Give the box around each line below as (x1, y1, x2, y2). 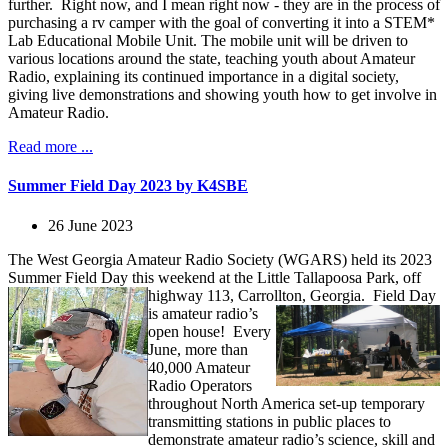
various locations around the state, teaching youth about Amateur (8, 50, 415, 68)
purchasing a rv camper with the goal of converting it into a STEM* (8, 14, 435, 32)
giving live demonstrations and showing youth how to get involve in (8, 86, 437, 104)
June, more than (148, 340, 248, 358)
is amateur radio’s (148, 304, 258, 322)
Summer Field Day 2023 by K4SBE (8, 177, 248, 195)
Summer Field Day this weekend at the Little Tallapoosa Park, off (8, 268, 421, 286)
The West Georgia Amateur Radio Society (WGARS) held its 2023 (8, 250, 432, 268)
